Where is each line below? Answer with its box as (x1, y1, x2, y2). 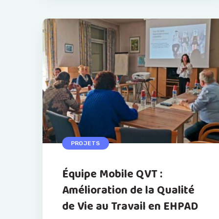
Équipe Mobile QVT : (62, 165, 162, 184)
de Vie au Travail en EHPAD (62, 197, 198, 216)
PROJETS (71, 140, 100, 147)
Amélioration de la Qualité (62, 181, 195, 200)
